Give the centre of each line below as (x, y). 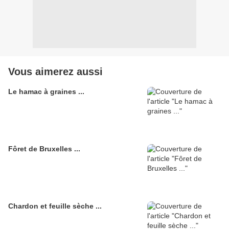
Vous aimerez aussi (55, 72)
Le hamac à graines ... (46, 92)
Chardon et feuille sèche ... (55, 206)
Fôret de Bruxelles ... (44, 149)
